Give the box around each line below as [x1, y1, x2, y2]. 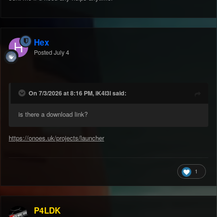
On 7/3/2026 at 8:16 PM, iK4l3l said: [29, 88, 126, 97]
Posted [34, 47, 54, 57]
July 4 [54, 47, 69, 57]
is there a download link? [18, 109, 88, 119]
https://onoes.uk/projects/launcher [9, 133, 104, 142]
